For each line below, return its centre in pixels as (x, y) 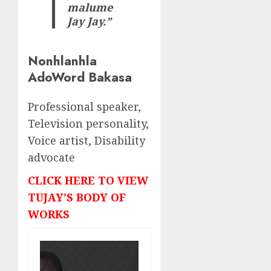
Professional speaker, (84, 107)
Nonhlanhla (62, 61)
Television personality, (88, 124)
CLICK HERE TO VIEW (88, 181)
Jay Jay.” (90, 21)
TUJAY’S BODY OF (77, 198)
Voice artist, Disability (87, 141)
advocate (51, 158)
